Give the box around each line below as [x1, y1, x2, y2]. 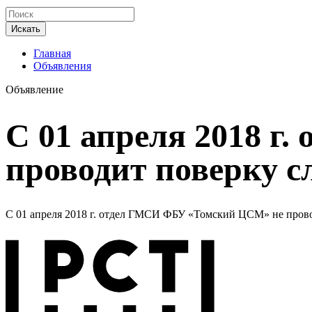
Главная [33, 47, 71, 60]
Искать [11, 24, 40, 35]
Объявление [6, 84, 63, 96]
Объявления [33, 60, 91, 72]
